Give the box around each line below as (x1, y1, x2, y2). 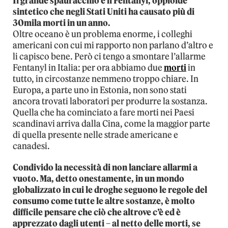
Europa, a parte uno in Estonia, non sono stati (13, 84, 187, 96)
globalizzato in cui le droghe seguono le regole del (13, 184, 207, 195)
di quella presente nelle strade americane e (13, 129, 178, 140)
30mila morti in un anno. (13, 17, 110, 28)
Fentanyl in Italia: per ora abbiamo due (13, 62, 164, 73)
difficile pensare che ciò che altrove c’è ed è (13, 206, 181, 218)
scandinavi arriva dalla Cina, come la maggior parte (13, 118, 210, 129)
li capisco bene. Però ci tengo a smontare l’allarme (13, 50, 206, 62)
